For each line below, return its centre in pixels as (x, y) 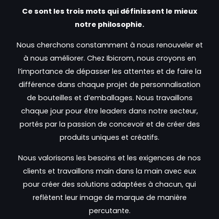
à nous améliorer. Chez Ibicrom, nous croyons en (109, 58)
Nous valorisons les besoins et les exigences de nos (109, 158)
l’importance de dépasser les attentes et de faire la (109, 71)
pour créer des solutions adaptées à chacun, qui (109, 184)
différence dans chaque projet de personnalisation (109, 84)
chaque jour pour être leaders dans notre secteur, (109, 111)
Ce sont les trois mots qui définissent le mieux (109, 11)
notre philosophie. (109, 25)
